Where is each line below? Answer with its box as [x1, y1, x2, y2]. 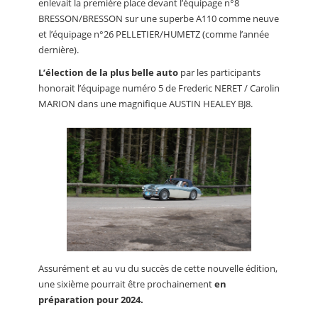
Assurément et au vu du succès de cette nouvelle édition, [38, 262, 278, 275]
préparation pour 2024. [38, 293, 143, 307]
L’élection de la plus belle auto [38, 65, 178, 79]
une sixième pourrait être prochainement [38, 278, 214, 291]
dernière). [38, 43, 79, 56]
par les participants [178, 65, 261, 79]
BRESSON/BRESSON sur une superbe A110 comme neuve [38, 11, 279, 25]
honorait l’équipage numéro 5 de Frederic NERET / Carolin [38, 81, 280, 94]
